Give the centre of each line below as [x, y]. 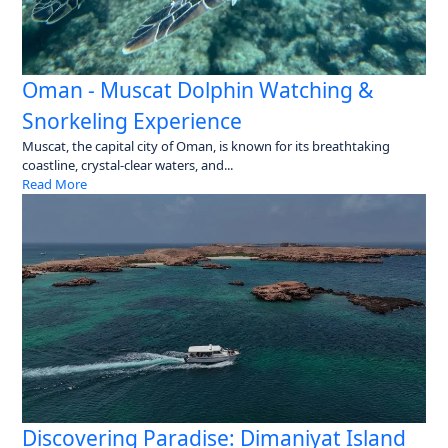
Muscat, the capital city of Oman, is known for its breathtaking [206, 145]
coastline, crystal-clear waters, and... [128, 164]
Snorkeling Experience [132, 120]
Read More [55, 183]
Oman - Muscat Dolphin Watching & [198, 89]
